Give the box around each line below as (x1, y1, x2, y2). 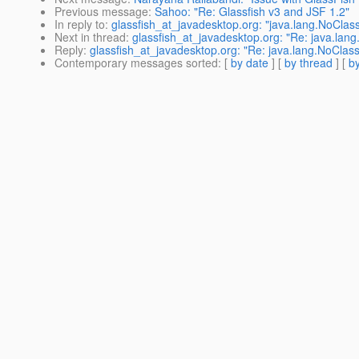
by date (231, 54, 268, 71)
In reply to (54, 16, 105, 33)
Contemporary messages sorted (54, 54, 218, 71)
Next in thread (54, 29, 126, 46)
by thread (284, 54, 333, 71)
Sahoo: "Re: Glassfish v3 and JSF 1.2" (155, 3, 349, 20)
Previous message (54, 3, 148, 20)
